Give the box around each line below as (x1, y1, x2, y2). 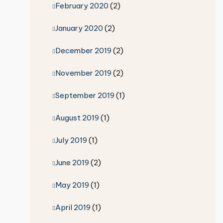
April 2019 (55, 202, 91, 212)
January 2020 (55, 23, 103, 33)
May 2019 (55, 180, 89, 190)
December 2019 (55, 45, 111, 55)
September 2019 (55, 90, 114, 100)
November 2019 (55, 68, 111, 78)
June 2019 (55, 157, 89, 167)
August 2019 (55, 112, 99, 122)
